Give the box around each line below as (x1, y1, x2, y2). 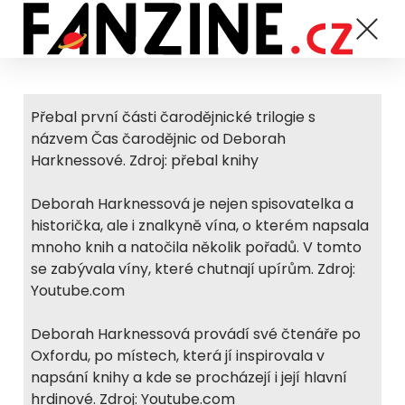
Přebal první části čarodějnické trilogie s (31, 107, 316, 127)
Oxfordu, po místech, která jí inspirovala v (31, 345, 325, 366)
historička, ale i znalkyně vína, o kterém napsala (31, 215, 369, 236)
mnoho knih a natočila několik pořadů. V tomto (31, 237, 362, 258)
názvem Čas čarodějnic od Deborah (31, 128, 286, 149)
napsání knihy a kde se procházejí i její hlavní (31, 367, 347, 388)
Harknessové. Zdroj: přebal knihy (31, 150, 259, 171)
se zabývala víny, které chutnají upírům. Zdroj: (31, 259, 355, 279)
